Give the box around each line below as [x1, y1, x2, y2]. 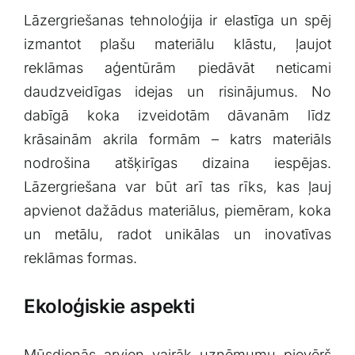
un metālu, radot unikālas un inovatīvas [23, 226, 332, 243]
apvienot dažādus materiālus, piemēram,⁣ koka [23, 202, 332, 219]
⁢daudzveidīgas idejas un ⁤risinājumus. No [23, 83, 332, 101]
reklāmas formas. [23, 250, 137, 267]
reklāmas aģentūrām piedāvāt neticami [23, 59, 332, 77]
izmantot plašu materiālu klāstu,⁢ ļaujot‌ [23, 36, 332, 53]
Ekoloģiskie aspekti [23, 294, 195, 318]
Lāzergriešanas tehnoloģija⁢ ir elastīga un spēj [23, 12, 332, 29]
